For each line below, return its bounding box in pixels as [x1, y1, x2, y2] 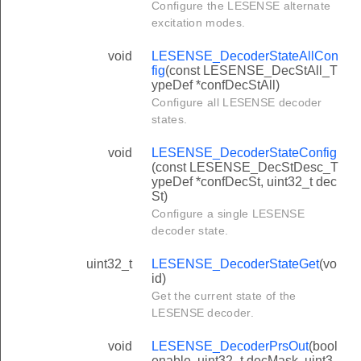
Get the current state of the [151, 288, 297, 302]
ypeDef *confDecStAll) [151, 77, 280, 92]
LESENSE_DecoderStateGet [151, 256, 319, 271]
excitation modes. [151, 15, 246, 29]
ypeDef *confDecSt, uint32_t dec [151, 174, 337, 189]
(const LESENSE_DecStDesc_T [151, 160, 338, 174]
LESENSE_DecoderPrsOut [151, 338, 309, 353]
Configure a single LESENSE [151, 206, 305, 220]
